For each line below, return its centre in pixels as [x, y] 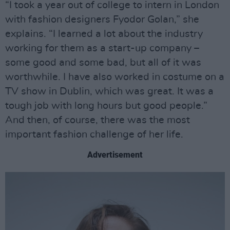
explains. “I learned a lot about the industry [104, 34]
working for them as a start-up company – [102, 48]
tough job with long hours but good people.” [106, 106]
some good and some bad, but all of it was [103, 63]
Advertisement [115, 155]
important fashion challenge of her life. [94, 135]
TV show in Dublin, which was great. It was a [109, 91]
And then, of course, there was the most [98, 120]
